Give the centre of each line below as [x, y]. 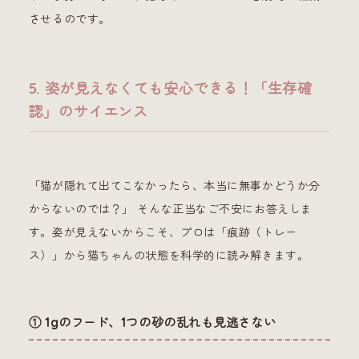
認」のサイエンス [88, 111]
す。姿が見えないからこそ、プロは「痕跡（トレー [163, 232]
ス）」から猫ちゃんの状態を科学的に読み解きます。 [169, 255]
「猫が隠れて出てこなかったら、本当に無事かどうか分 [174, 186]
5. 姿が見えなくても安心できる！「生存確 [170, 88]
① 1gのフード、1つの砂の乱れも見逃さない [152, 322]
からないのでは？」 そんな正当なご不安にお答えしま [170, 209]
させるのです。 [69, 19]
